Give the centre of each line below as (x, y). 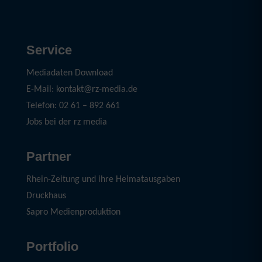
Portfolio (52, 247)
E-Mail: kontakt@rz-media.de (82, 89)
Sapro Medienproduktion (73, 212)
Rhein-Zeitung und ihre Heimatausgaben (103, 180)
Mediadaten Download (69, 73)
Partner (49, 156)
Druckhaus (46, 196)
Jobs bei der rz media (66, 122)
